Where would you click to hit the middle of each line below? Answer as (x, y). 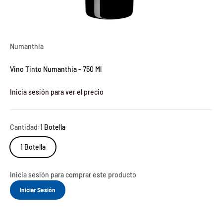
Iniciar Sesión (38, 190)
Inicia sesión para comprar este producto (73, 175)
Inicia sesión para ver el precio (57, 92)
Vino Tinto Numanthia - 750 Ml (56, 69)
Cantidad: (25, 127)
